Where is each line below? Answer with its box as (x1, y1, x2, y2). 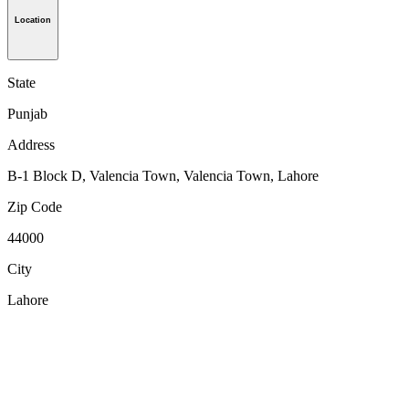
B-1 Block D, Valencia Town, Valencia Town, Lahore (7, 168, 319, 184)
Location (15, 16, 51, 26)
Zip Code (7, 199, 62, 215)
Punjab (7, 106, 47, 122)
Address (7, 137, 55, 153)
